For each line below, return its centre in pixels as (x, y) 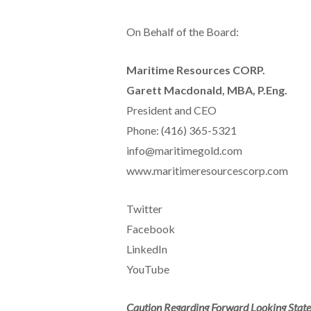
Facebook (150, 228)
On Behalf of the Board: (182, 31)
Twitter (144, 208)
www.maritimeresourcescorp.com (207, 170)
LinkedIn (146, 249)
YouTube (148, 269)
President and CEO (171, 110)
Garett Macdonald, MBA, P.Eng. (207, 90)
